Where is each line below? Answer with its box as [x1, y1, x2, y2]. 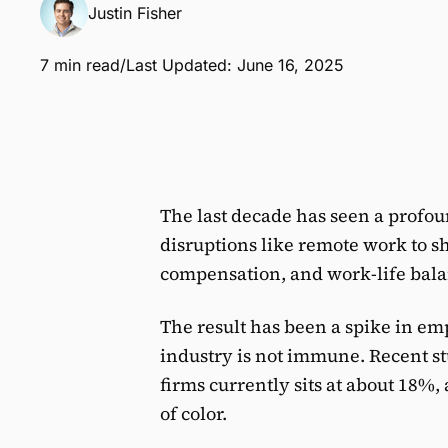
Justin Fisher [88, 2, 182, 23]
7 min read [40, 54, 120, 75]
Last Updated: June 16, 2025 [126, 54, 344, 75]
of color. [160, 401, 231, 427]
